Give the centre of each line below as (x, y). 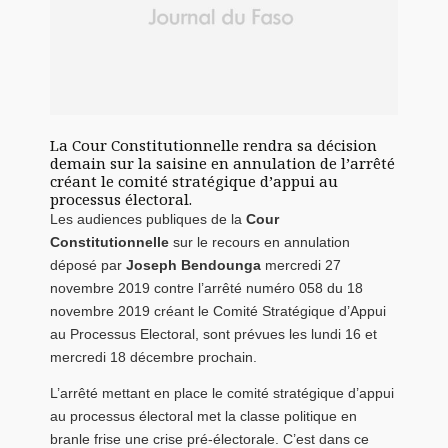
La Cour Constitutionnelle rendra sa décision (213, 145)
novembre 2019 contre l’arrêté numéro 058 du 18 (206, 288)
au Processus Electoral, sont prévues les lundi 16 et (213, 334)
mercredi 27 (301, 265)
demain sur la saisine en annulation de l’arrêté (222, 163)
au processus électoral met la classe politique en (203, 415)
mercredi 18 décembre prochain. (153, 357)
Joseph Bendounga (193, 265)
